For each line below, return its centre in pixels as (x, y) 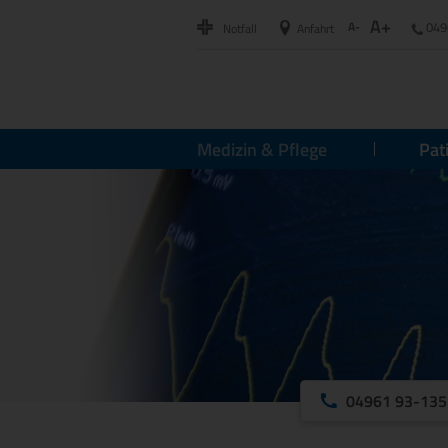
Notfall (240, 28)
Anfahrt (315, 28)
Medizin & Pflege (262, 149)
